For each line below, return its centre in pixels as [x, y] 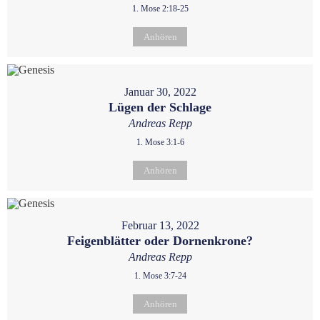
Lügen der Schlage [160, 107]
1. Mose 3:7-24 [160, 276]
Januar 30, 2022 [160, 92]
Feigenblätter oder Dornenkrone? [160, 241]
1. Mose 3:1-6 [160, 142]
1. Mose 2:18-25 [160, 9]
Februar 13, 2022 [160, 225]
